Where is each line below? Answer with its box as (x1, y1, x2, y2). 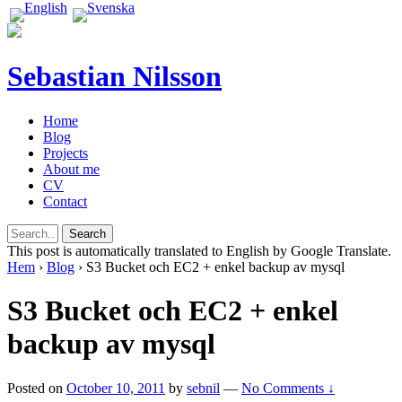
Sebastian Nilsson (7, 60, 222, 93)
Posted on (7, 380, 63, 396)
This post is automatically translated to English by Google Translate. (7, 242, 391, 258)
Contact (43, 193, 87, 209)
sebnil (187, 380, 220, 396)
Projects (43, 144, 88, 161)
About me (43, 161, 100, 177)
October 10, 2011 (66, 380, 165, 396)
